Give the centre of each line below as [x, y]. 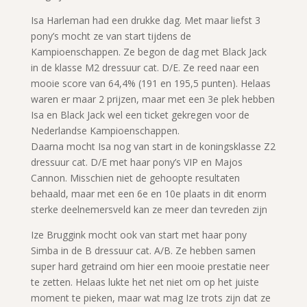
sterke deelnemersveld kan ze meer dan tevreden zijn [149, 209]
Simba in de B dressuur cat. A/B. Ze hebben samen [143, 250]
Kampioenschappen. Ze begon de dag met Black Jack [148, 51]
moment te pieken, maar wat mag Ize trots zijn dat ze [150, 297]
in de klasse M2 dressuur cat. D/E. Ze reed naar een [145, 67]
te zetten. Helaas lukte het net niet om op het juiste [145, 282]
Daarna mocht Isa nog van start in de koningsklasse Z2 [153, 146]
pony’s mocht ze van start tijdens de [111, 36]
